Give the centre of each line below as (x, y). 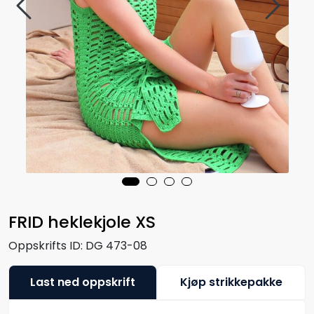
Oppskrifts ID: (46, 245)
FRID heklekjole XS (82, 221)
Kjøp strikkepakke (231, 282)
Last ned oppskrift (83, 282)
